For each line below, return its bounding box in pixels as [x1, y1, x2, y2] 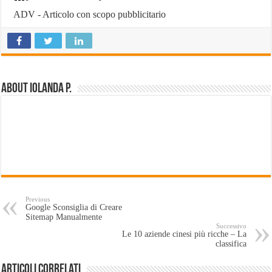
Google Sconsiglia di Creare [25, 202, 123, 212]
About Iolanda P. [1, 81, 72, 96]
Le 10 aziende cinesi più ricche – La [121, 229, 246, 239]
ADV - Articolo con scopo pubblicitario [13, 8, 166, 19]
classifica [215, 239, 246, 248]
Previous [25, 195, 50, 203]
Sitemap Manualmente [25, 212, 103, 222]
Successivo [216, 222, 246, 229]
